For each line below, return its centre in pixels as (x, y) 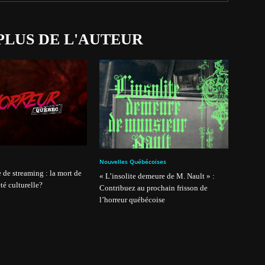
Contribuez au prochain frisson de (153, 188)
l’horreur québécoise (132, 200)
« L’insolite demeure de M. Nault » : (157, 176)
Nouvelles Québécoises (133, 161)
